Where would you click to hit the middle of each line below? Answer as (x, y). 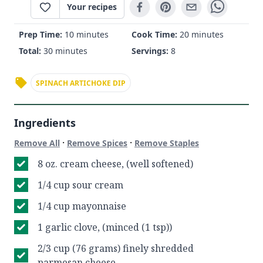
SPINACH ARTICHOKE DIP (81, 83)
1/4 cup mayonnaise (82, 206)
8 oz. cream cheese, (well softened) (115, 164)
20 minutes (202, 34)
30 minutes (65, 51)
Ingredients (45, 123)
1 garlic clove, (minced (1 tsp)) (105, 227)
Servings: (151, 51)
